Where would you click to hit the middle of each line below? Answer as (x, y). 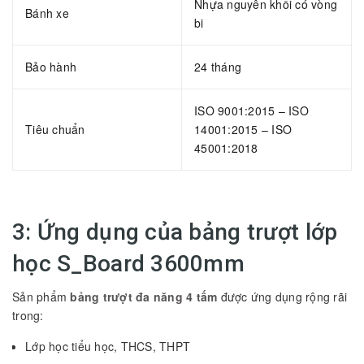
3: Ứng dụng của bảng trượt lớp (175, 232)
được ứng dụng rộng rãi (282, 296)
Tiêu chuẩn (55, 129)
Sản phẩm (41, 296)
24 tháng (218, 66)
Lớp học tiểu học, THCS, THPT (108, 346)
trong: (28, 315)
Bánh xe (47, 13)
